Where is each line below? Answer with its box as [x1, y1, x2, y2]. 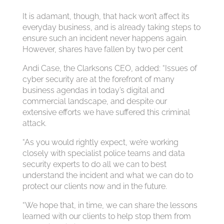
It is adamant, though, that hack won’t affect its [22, 11, 189, 21]
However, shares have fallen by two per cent [22, 44, 183, 54]
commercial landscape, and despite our [22, 96, 167, 106]
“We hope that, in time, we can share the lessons [22, 200, 197, 210]
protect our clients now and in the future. [22, 181, 167, 191]
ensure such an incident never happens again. [22, 33, 187, 43]
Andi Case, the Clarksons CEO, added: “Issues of [22, 63, 197, 73]
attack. [22, 118, 46, 128]
